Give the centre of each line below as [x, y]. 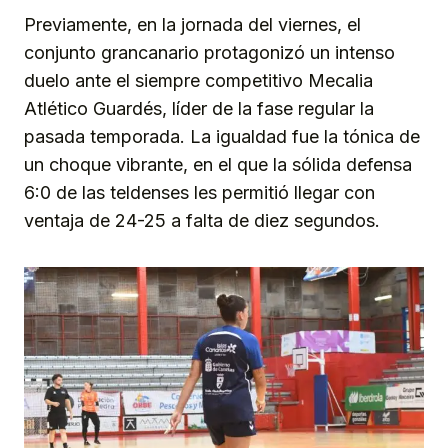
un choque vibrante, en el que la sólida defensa [218, 165]
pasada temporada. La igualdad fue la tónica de [222, 137]
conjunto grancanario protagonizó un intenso [209, 53]
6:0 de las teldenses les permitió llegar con [199, 193]
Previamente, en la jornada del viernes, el [192, 25]
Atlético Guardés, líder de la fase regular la [199, 109]
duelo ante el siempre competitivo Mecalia [198, 81]
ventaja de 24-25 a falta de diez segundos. [204, 221]
